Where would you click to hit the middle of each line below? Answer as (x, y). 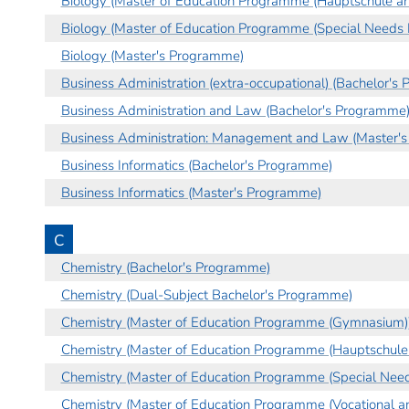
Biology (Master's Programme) (152, 55)
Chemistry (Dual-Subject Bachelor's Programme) (206, 294)
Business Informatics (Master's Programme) (191, 192)
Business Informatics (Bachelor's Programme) (196, 165)
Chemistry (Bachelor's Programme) (165, 267)
